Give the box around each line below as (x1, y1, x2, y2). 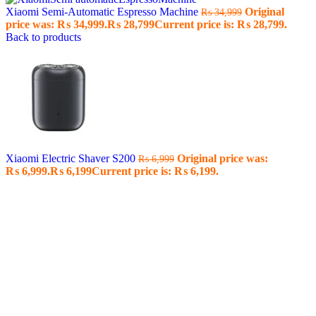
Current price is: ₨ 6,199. (92, 165, 219, 177)
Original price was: (177, 152, 268, 164)
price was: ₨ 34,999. (6, 18, 107, 30)
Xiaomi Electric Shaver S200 (6, 152, 138, 164)
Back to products (6, 31, 81, 43)
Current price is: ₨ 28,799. (154, 18, 287, 30)
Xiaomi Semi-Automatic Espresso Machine (6, 6, 201, 18)
